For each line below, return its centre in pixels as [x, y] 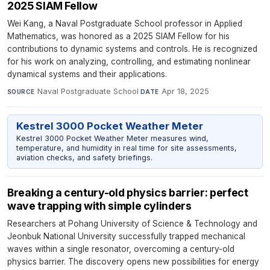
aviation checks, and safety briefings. [84, 157]
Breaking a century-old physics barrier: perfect [128, 193]
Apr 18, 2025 [185, 91]
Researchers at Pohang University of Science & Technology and [132, 224]
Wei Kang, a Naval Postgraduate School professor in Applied [125, 23]
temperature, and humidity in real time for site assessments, [126, 148]
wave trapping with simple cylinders [99, 206]
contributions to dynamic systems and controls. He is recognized [132, 49]
